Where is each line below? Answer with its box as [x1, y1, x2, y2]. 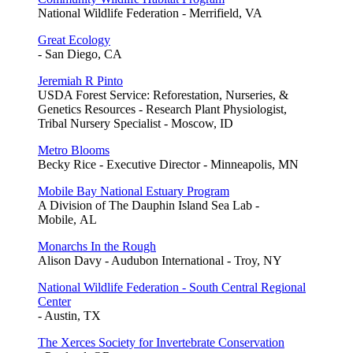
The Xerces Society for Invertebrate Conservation [38, 336, 284, 350]
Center [38, 295, 71, 309]
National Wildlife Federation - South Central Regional [38, 281, 306, 295]
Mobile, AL [38, 213, 97, 227]
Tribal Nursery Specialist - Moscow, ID [38, 117, 233, 131]
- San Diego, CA [38, 47, 122, 61]
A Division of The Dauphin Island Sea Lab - [38, 199, 259, 213]
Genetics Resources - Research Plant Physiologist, [38, 102, 287, 117]
